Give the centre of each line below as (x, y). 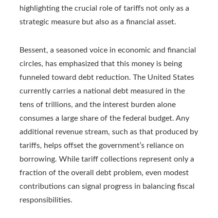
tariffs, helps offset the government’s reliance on (102, 145)
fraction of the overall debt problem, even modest (104, 173)
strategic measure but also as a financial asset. (98, 22)
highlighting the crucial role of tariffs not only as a (104, 8)
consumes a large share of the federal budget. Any (104, 118)
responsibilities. (46, 200)
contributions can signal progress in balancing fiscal (107, 186)
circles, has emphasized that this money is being (101, 64)
